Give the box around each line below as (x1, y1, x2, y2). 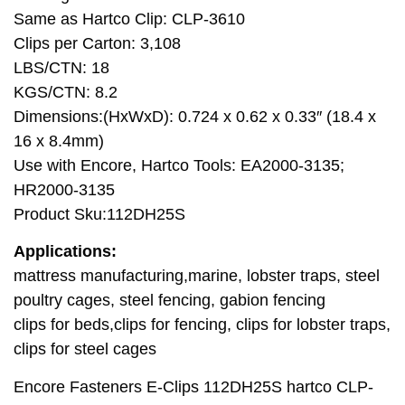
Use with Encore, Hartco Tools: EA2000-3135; (14, 155, 344, 174)
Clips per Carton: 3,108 (14, 33, 181, 52)
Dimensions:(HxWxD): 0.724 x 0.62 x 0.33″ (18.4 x (14, 107, 376, 126)
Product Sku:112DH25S (14, 204, 185, 223)
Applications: (14, 242, 117, 261)
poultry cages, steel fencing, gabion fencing (14, 291, 325, 310)
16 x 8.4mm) (14, 131, 104, 150)
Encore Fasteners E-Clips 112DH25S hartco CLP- (14, 377, 373, 396)
